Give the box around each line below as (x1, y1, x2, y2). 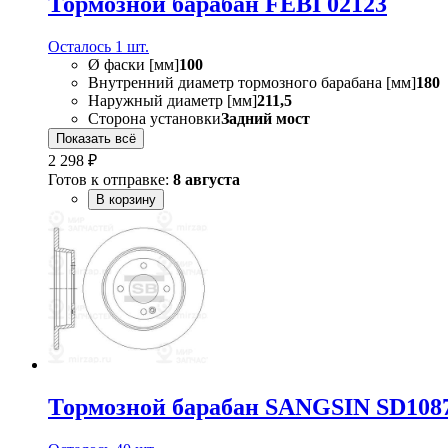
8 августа (173, 171, 240, 189)
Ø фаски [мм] (88, 56, 179, 74)
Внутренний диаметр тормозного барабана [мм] (88, 74, 416, 92)
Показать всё (56, 131, 136, 147)
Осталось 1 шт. (48, 38, 149, 56)
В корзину (96, 192, 156, 208)
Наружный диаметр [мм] (88, 92, 257, 110)
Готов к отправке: (48, 171, 173, 189)
